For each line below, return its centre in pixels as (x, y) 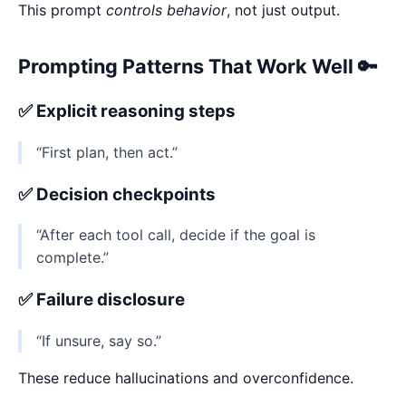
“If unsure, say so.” (99, 340)
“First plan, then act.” (107, 153)
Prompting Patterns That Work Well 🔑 (198, 66)
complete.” (72, 258)
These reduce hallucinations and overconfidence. (186, 377)
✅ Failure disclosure (101, 300)
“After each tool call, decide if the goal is (176, 235)
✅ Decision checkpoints (117, 194)
